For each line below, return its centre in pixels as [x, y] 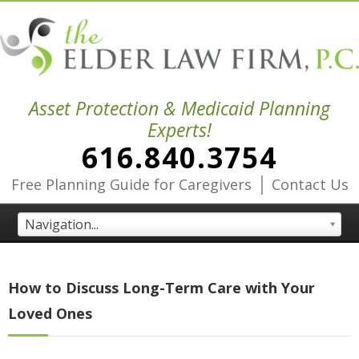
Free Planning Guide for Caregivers [131, 185]
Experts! [179, 130]
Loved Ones [50, 314]
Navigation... [62, 225]
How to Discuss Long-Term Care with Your [161, 288]
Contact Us [310, 185]
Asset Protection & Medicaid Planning [179, 109]
